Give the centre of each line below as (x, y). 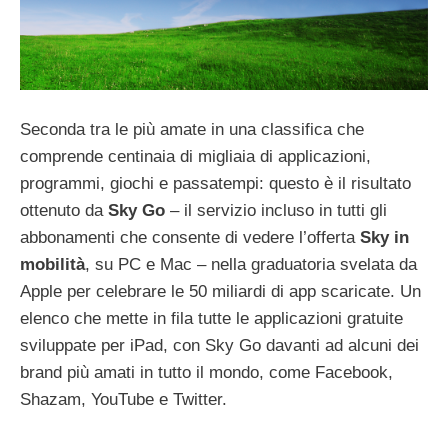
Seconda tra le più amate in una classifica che (192, 129)
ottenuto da (64, 210)
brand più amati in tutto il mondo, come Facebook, (206, 372)
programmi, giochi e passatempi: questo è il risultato (215, 183)
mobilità (52, 264)
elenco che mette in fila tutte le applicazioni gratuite (211, 318)
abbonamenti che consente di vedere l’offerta (190, 237)
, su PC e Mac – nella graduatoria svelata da (251, 264)
